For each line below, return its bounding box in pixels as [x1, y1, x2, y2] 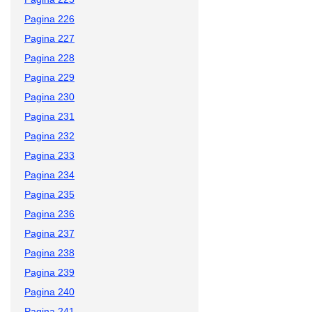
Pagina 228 [24, 52, 75, 63]
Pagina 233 [24, 149, 75, 161]
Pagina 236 [24, 208, 75, 219]
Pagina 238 [24, 247, 75, 258]
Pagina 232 [24, 130, 75, 141]
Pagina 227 [24, 32, 75, 44]
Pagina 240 [24, 286, 75, 297]
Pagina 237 [24, 227, 75, 239]
